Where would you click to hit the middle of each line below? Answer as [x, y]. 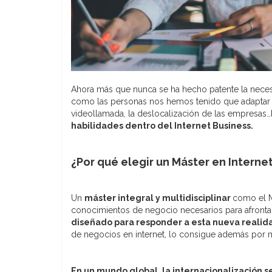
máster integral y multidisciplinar [158, 198]
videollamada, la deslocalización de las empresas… [171, 113]
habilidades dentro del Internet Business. [163, 125]
